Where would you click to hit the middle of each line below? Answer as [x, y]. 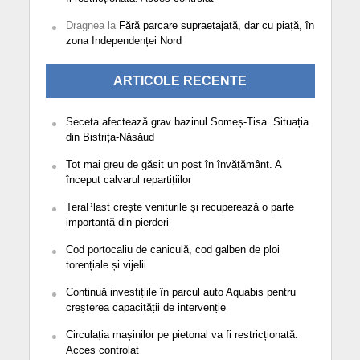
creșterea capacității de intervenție [145, 307]
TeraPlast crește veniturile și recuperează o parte [180, 207]
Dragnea [85, 25]
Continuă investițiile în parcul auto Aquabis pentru [180, 292]
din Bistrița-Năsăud [110, 137]
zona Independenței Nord [123, 40]
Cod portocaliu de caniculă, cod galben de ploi [172, 249]
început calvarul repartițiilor [128, 179]
